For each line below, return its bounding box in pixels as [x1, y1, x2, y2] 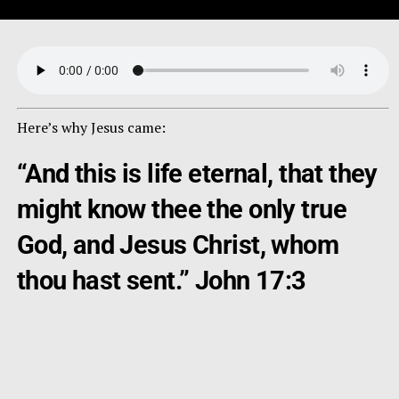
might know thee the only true [16, 194, 346, 225]
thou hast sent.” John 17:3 [16, 265, 306, 297]
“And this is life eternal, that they [16, 159, 378, 190]
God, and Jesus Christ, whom [16, 230, 339, 261]
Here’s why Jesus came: [16, 118, 166, 138]
